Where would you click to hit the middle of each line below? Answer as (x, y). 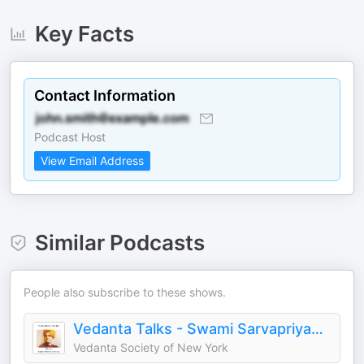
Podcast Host (70, 137)
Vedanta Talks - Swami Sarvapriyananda (317, 329)
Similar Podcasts (119, 243)
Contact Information (105, 95)
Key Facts (84, 34)
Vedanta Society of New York (151, 347)
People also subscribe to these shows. (125, 292)
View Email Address (92, 160)
